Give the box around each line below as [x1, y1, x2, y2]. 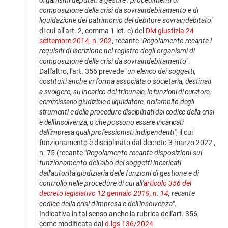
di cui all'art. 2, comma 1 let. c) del [39, 26, 146, 35]
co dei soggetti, [149, 67, 196, 75]
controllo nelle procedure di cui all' [39, 179, 144, 187]
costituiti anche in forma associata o [39, 77, 153, 85]
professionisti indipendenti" [91, 128, 177, 136]
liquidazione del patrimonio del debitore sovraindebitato [39, 16, 211, 24]
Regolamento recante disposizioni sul [87, 149, 202, 157]
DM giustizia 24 [146, 26, 194, 35]
